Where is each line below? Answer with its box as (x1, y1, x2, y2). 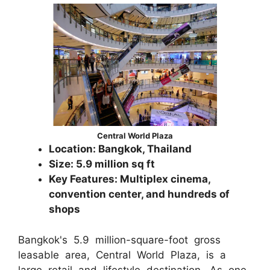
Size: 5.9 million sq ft (49, 158, 155, 171)
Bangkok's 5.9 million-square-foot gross (18, 233, 221, 246)
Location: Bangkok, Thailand (49, 143, 192, 155)
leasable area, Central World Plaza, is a (18, 248, 226, 261)
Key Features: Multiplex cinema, (49, 173, 210, 186)
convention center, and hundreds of (49, 188, 230, 201)
